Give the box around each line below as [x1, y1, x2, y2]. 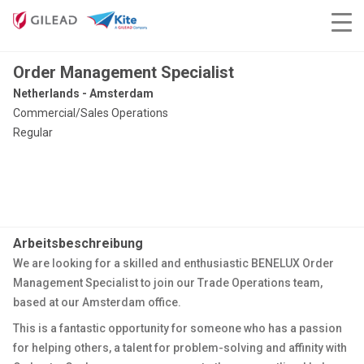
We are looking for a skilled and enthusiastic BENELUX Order [13, 257, 334, 270]
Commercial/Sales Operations [13, 106, 168, 119]
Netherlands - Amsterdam [13, 87, 154, 100]
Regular [13, 126, 53, 139]
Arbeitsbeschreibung [13, 236, 143, 251]
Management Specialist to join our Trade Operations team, [13, 276, 323, 289]
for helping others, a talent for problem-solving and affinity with [13, 341, 347, 354]
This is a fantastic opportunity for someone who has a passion [13, 322, 342, 335]
